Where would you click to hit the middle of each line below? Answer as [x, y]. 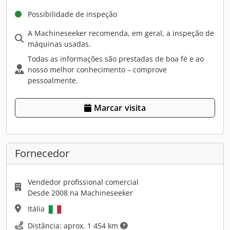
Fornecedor [42, 153]
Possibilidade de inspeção [72, 14]
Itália [37, 208]
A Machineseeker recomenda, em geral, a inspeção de [121, 33]
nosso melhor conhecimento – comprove [97, 69]
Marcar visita [120, 108]
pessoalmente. [53, 80]
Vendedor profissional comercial [83, 182]
